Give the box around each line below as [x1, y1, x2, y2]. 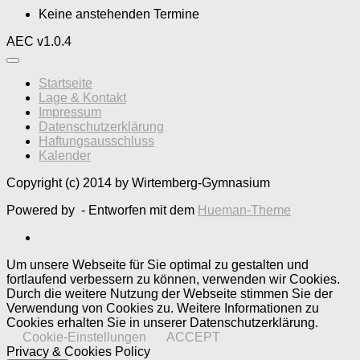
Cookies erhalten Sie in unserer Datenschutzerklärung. [6, 315, 318, 329]
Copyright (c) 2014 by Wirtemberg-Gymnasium [6, 175, 270, 190]
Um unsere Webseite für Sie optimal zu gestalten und [6, 257, 309, 272]
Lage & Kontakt [39, 90, 126, 104]
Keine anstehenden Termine [39, 6, 199, 21]
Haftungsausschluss [39, 133, 154, 148]
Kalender [39, 148, 91, 162]
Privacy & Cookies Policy [6, 344, 150, 358]
